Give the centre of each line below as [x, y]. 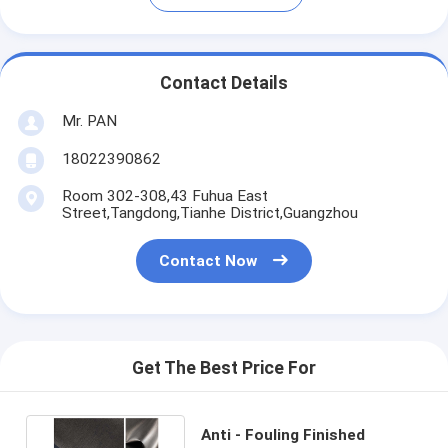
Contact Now [208, 261]
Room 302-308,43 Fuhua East [164, 195]
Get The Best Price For [224, 368]
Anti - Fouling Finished [282, 434]
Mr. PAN [89, 120]
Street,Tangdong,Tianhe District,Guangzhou [209, 212]
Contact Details [224, 83]
